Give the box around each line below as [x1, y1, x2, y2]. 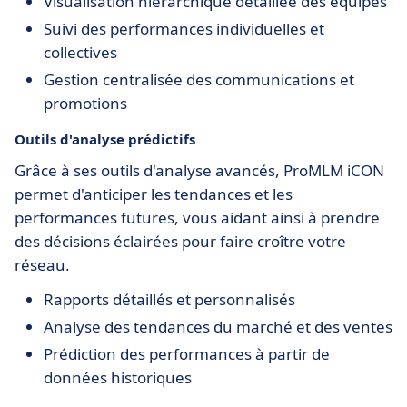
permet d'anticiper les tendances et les [15, 184, 293, 204]
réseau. [15, 254, 70, 275]
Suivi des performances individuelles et [44, 18, 324, 39]
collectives [44, 42, 117, 63]
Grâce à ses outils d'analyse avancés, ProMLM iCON [15, 160, 384, 181]
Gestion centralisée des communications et [44, 69, 354, 90]
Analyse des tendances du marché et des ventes [44, 316, 392, 337]
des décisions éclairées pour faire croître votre [15, 231, 346, 252]
